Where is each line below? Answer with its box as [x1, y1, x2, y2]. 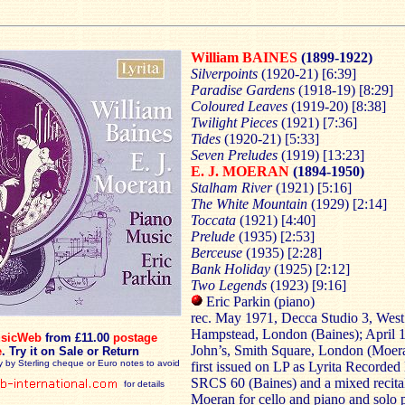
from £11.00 [42, 331, 113, 344]
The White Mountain [191, 196, 311, 212]
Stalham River [191, 180, 276, 195]
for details [121, 379, 165, 390]
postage [113, 331, 157, 344]
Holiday [224, 261, 270, 277]
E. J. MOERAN [191, 164, 289, 179]
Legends [219, 278, 267, 293]
